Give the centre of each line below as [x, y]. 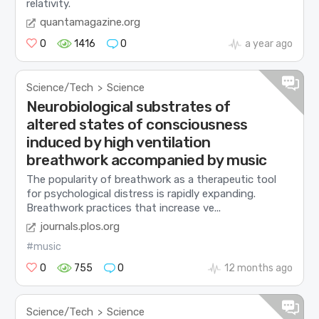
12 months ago [258, 268]
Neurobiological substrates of [129, 107]
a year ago [268, 44]
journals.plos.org [80, 227]
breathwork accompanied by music [147, 160]
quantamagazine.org [90, 22]
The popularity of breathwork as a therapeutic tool [152, 179]
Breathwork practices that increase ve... [124, 208]
